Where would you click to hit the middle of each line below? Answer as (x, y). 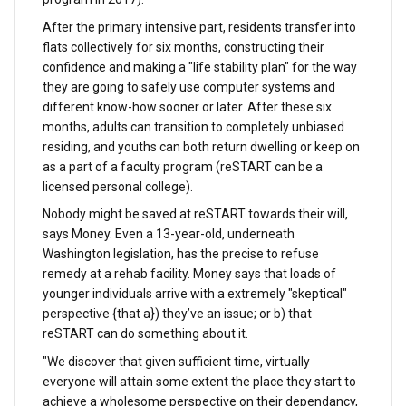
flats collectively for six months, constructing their (184, 47)
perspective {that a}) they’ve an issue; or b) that (177, 314)
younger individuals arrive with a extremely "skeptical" (195, 294)
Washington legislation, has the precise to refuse (181, 254)
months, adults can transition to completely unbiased (193, 126)
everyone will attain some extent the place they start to (199, 382)
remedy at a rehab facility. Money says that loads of (189, 274)
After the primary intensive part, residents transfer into (199, 27)
